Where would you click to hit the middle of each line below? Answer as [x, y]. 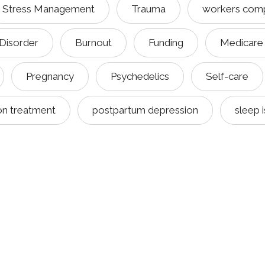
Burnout [93, 43]
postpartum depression [145, 110]
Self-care [227, 76]
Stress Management [49, 9]
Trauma [148, 9]
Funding [166, 43]
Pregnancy [50, 76]
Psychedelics [140, 76]
